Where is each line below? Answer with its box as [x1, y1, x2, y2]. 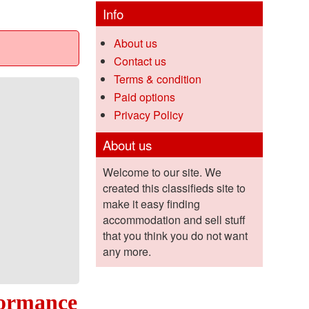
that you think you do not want [102, 228, 248, 244]
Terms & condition [113, 71, 201, 88]
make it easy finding [102, 196, 200, 212]
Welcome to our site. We [102, 164, 221, 181]
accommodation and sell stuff [102, 212, 246, 228]
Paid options [113, 89, 175, 106]
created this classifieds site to [102, 180, 246, 197]
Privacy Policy [113, 107, 183, 123]
